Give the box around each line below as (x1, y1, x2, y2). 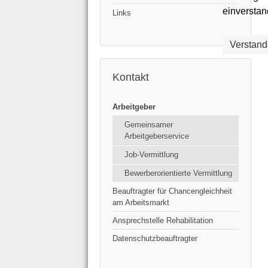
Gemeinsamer (124, 120, 173, 130)
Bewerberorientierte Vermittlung (124, 169, 232, 178)
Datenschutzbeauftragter (112, 234, 197, 243)
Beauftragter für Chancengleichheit (112, 187, 232, 196)
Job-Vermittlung (124, 150, 178, 160)
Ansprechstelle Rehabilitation (112, 216, 213, 226)
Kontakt (112, 71, 149, 84)
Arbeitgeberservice (124, 132, 189, 141)
